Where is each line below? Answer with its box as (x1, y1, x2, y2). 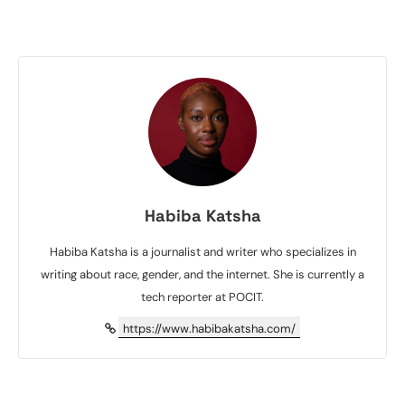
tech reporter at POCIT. (141, 289, 264, 306)
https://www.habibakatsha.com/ (123, 321, 296, 337)
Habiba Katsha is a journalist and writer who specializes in (49, 244, 356, 260)
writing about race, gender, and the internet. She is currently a (41, 267, 364, 283)
